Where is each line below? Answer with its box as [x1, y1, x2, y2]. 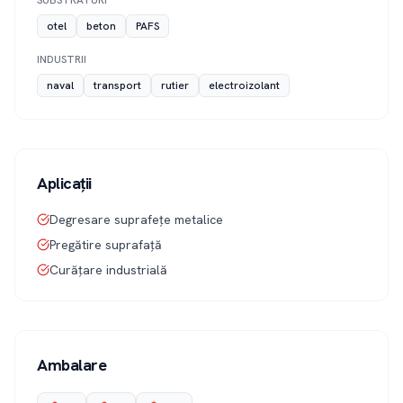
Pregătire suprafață [49, 237, 162, 253]
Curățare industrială [49, 262, 167, 278]
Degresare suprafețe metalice [49, 211, 223, 228]
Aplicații [37, 173, 92, 193]
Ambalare [37, 354, 107, 375]
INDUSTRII [37, 52, 86, 67]
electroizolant [209, 78, 280, 93]
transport [94, 78, 141, 93]
